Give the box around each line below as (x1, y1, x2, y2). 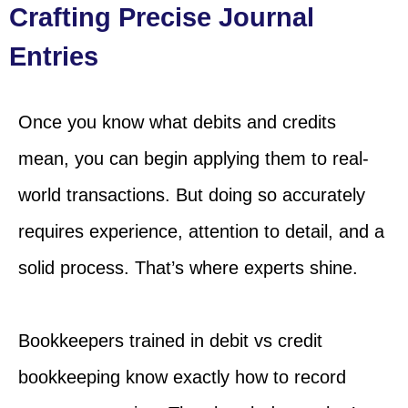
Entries (9, 42, 98, 72)
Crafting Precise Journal (9, 3, 314, 33)
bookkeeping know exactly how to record (18, 367, 346, 388)
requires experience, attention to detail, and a (18, 221, 384, 242)
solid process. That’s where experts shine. (18, 258, 358, 279)
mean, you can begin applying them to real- (18, 148, 369, 169)
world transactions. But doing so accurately (18, 185, 365, 206)
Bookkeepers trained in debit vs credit (18, 331, 322, 352)
